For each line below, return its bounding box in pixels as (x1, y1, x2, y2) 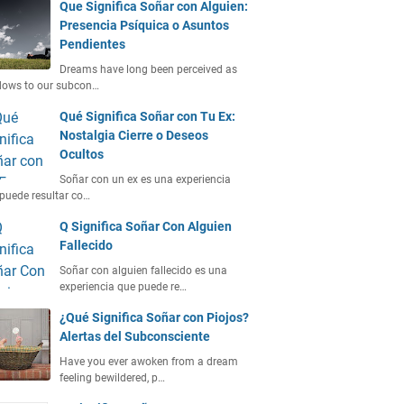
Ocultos (60, 147, 104, 161)
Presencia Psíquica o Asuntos (60, 18, 229, 32)
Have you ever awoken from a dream (60, 355, 238, 368)
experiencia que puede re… (60, 280, 187, 293)
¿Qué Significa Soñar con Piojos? (60, 310, 249, 325)
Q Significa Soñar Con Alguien (60, 219, 232, 234)
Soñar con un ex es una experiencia (60, 173, 231, 186)
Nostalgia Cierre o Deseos (60, 128, 208, 142)
